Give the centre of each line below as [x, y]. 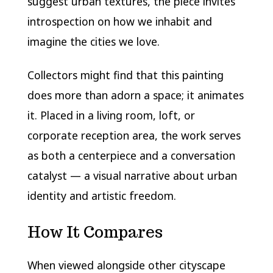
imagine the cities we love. [93, 42]
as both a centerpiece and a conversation [131, 156]
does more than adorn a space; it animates [135, 95]
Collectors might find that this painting [125, 75]
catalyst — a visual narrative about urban [132, 176]
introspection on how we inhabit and [119, 22]
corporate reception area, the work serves [134, 136]
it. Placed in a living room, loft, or [111, 115]
